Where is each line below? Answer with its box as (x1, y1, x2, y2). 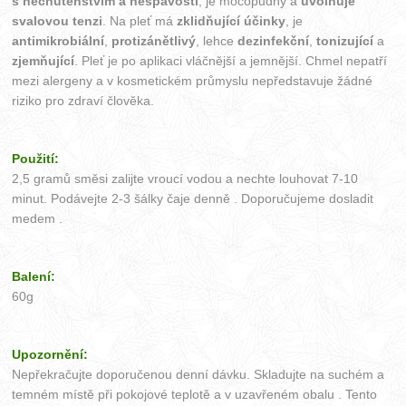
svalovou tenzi (12, 13, 103, 28)
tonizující (316, 33, 374, 48)
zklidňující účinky (177, 13, 286, 28)
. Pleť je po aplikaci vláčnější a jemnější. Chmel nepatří (74, 53, 388, 68)
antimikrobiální (12, 33, 105, 48)
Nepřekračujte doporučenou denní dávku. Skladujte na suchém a (12, 366, 385, 382)
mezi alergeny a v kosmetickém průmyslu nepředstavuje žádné (12, 72, 373, 88)
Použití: (12, 150, 60, 166)
